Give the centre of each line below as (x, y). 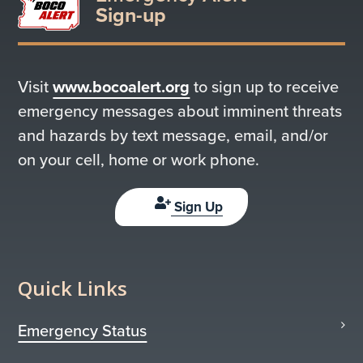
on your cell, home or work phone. (139, 160)
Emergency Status (83, 331)
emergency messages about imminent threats (180, 111)
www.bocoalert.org (122, 87)
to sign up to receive (265, 87)
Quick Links (73, 288)
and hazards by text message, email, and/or (173, 135)
